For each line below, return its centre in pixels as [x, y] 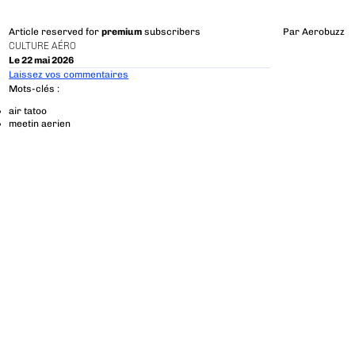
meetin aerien [40, 123]
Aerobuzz [323, 32]
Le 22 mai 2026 [42, 60]
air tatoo [28, 111]
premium [122, 32]
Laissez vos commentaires [69, 75]
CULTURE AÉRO [43, 46]
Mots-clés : [34, 88]
